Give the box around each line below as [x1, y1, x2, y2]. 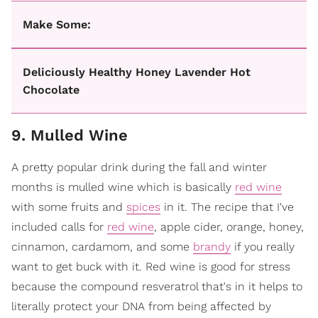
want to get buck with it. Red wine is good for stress [11, 260, 290, 273]
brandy [193, 240, 231, 253]
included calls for [11, 220, 107, 234]
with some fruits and [11, 200, 126, 214]
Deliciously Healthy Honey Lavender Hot [23, 65, 251, 79]
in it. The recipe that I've [160, 200, 294, 214]
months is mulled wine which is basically [11, 180, 235, 194]
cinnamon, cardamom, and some [11, 240, 193, 253]
